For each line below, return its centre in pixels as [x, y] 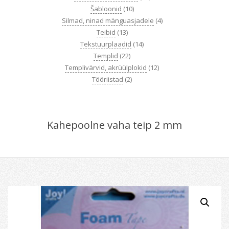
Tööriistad [108, 79]
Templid [106, 56]
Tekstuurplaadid [106, 44]
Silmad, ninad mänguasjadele [108, 20]
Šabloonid [106, 9]
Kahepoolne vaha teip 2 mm [114, 125]
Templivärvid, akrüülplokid [106, 67]
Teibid [106, 32]
